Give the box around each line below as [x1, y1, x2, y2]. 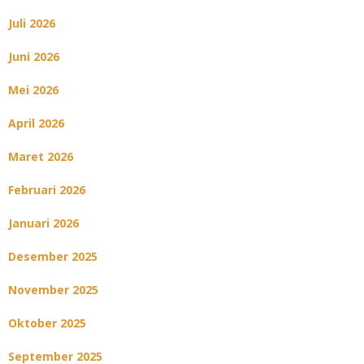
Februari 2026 [8, 182, 85, 198]
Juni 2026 [8, 49, 59, 65]
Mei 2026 [8, 82, 58, 98]
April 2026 [8, 115, 64, 132]
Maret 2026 [8, 149, 73, 165]
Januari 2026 [8, 215, 79, 232]
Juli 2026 [8, 15, 55, 32]
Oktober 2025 [8, 315, 86, 331]
